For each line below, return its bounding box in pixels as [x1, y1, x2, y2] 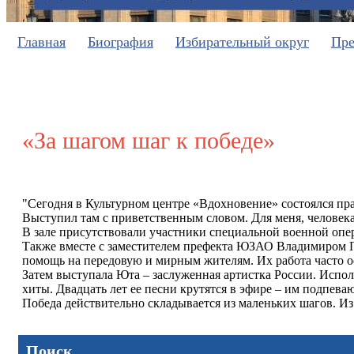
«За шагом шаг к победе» [22, 127, 275, 153]
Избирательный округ [175, 34, 309, 50]
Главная [17, 34, 66, 50]
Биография [88, 34, 153, 50]
